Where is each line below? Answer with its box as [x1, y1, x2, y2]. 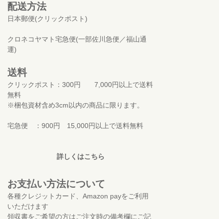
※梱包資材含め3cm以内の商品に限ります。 [7, 101, 144, 109]
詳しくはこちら [57, 152, 105, 160]
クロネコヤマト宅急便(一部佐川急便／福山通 [7, 35, 147, 43]
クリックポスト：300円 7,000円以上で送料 [7, 80, 153, 88]
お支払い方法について [7, 178, 105, 189]
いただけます [7, 202, 48, 210]
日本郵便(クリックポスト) [7, 14, 88, 22]
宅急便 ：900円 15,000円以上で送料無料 [7, 121, 143, 130]
